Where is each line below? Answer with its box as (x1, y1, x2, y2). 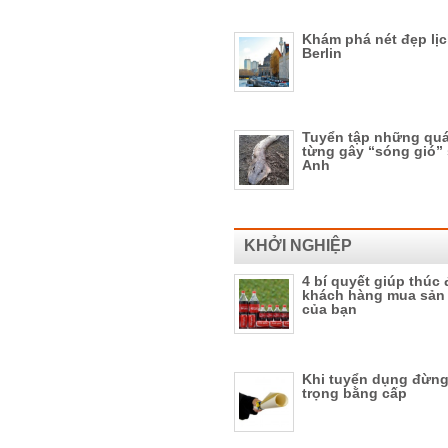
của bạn (302, 301, 357, 317)
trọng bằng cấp (302, 385, 407, 401)
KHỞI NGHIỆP (244, 237, 352, 254)
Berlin (302, 45, 342, 61)
